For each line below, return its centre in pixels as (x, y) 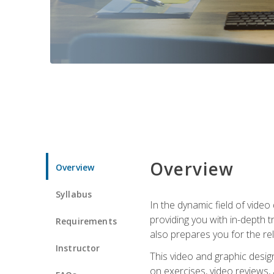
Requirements (86, 221)
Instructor (78, 248)
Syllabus (74, 194)
